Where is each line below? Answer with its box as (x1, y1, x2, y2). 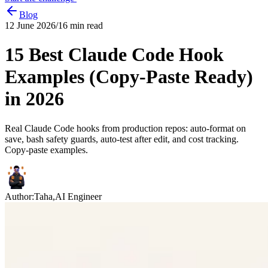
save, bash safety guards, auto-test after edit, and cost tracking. (5, 133, 239, 144)
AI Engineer (55, 191, 102, 202)
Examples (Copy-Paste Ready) (5, 66, 253, 88)
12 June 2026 (5, 20, 56, 31)
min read (68, 20, 103, 31)
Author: (5, 191, 34, 202)
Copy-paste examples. (5, 144, 88, 155)
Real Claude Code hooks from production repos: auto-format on (5, 123, 246, 133)
